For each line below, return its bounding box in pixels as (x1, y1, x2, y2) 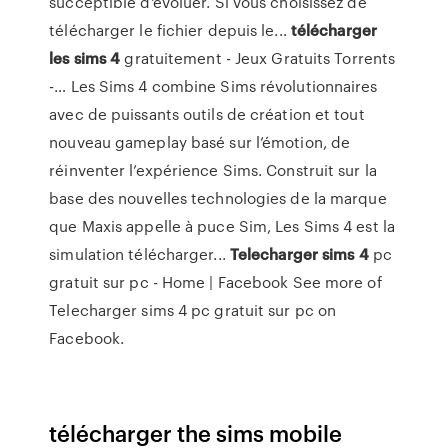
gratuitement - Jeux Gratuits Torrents (120, 47, 396, 69)
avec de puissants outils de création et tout (49, 103, 365, 125)
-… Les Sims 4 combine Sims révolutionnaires (49, 75, 378, 97)
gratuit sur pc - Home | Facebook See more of (49, 271, 382, 293)
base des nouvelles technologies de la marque (49, 187, 387, 209)
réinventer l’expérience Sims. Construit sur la (49, 159, 377, 181)
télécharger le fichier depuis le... (49, 19, 291, 41)
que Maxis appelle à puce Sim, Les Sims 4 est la (49, 215, 395, 237)
